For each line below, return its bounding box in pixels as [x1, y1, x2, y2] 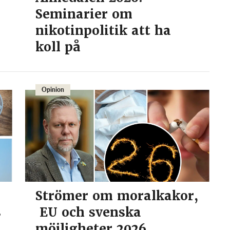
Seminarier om [35, 6, 132, 23]
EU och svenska [35, 204, 141, 221]
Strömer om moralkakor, [35, 188, 198, 204]
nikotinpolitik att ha [35, 23, 171, 39]
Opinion [41, 85, 64, 94]
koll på [35, 39, 89, 55]
